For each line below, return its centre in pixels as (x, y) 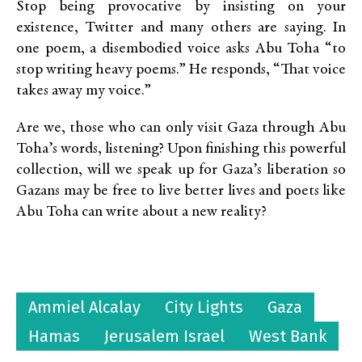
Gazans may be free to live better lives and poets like (181, 192)
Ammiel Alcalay (84, 307)
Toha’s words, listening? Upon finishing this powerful (181, 149)
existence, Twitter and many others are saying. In (181, 28)
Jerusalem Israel (164, 337)
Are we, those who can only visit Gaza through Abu (181, 128)
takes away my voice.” (84, 91)
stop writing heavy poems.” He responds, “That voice (181, 70)
